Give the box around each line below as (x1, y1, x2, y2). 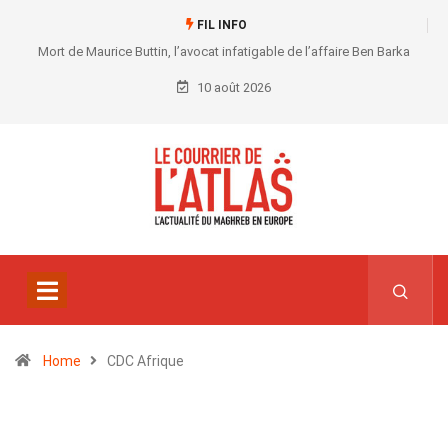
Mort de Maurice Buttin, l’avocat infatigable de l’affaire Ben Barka (38, 44, 410, 59)
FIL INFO (193, 18, 247, 32)
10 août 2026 (194, 80, 271, 95)
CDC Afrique (107, 353, 184, 370)
